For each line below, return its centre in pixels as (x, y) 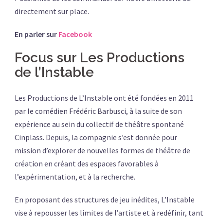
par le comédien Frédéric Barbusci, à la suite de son (98, 111)
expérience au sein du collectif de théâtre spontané (99, 124)
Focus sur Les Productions (100, 58)
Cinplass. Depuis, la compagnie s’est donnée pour (96, 137)
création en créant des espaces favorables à (87, 164)
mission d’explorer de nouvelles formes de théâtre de (102, 151)
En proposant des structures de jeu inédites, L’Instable (105, 200)
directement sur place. (52, 11)
